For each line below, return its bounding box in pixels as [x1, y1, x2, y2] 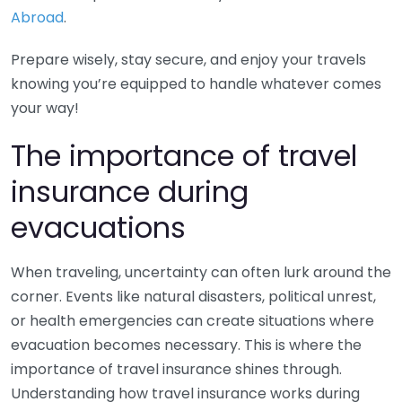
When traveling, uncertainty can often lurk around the [11, 262, 391, 283]
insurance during [11, 171, 249, 212]
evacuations [11, 207, 186, 248]
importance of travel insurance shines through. [11, 359, 342, 380]
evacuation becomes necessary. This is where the [11, 335, 362, 355]
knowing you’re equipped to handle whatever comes [11, 74, 381, 94]
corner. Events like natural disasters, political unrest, [11, 286, 376, 307]
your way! [11, 98, 79, 118]
